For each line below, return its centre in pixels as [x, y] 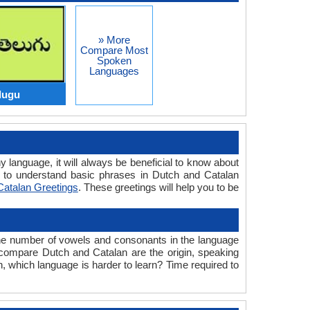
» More [114, 40]
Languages [114, 71]
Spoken [114, 61]
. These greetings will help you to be [158, 188]
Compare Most [114, 50]
